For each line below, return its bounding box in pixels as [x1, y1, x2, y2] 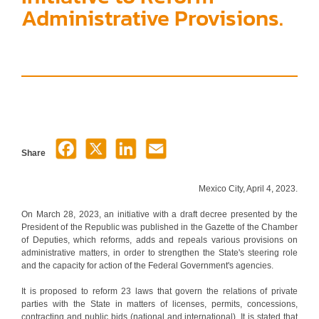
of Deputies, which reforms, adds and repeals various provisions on [21, 234, 298, 245]
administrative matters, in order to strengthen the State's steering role [21, 247, 298, 258]
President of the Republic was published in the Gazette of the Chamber [21, 221, 298, 232]
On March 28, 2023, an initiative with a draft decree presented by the [21, 209, 298, 219]
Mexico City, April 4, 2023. [199, 183, 298, 194]
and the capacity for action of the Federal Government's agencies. [21, 260, 273, 271]
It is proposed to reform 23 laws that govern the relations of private [21, 286, 298, 296]
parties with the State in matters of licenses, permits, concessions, [21, 298, 298, 309]
